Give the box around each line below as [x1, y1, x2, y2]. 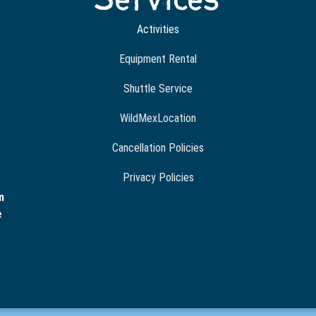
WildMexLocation [120, 111, 196, 126]
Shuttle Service [123, 82, 193, 96]
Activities [137, 23, 179, 37]
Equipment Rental [119, 52, 197, 66]
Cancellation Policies [112, 141, 204, 155]
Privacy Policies [122, 171, 194, 185]
